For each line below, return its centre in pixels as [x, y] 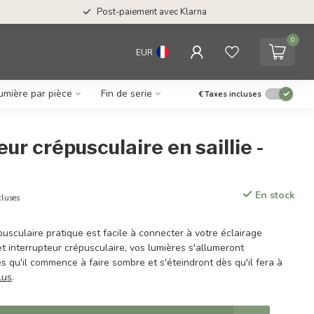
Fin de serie [127, 94]
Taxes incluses [233, 94]
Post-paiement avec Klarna [151, 12]
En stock [273, 195]
